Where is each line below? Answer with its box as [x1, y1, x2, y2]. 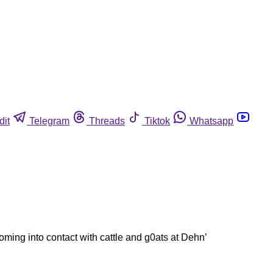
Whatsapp [190, 115, 233, 126]
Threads [89, 115, 125, 126]
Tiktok [144, 115, 170, 126]
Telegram [29, 115, 69, 126]
